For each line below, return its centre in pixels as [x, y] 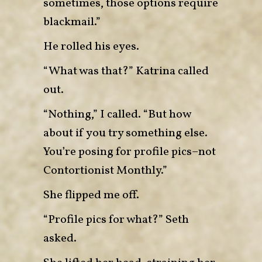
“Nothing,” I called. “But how [117, 114]
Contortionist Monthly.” [105, 170]
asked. [60, 238]
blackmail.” [72, 22]
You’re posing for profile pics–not [130, 152]
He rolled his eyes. [91, 46]
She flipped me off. [91, 195]
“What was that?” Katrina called [126, 71]
